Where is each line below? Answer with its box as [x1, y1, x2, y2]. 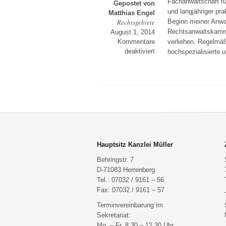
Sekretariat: [97, 211, 131, 219]
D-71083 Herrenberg [97, 166, 155, 174]
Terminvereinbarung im [97, 201, 163, 209]
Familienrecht [154, 56, 194, 64]
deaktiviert [125, 47, 155, 55]
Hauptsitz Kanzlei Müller [97, 141, 173, 148]
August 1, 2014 [110, 28, 155, 36]
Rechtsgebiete [117, 18, 155, 27]
